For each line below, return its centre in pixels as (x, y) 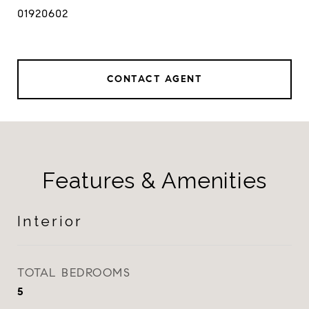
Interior (50, 221)
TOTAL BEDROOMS (74, 273)
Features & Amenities (154, 180)
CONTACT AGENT (154, 79)
